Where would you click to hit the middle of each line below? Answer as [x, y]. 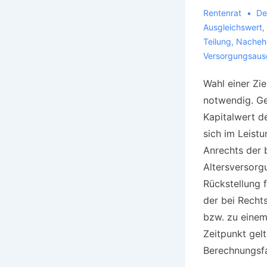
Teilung [217, 41]
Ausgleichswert [232, 27]
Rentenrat [222, 13]
